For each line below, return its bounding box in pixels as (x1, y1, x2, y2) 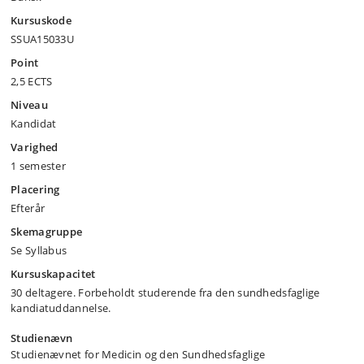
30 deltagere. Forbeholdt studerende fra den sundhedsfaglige (11, 285, 320, 300)
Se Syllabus (11, 243, 67, 258)
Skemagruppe (11, 224, 83, 239)
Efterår (11, 201, 45, 215)
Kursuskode (11, 13, 71, 28)
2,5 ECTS (11, 74, 53, 89)
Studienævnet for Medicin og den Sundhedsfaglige (11, 347, 266, 362)
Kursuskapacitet (11, 266, 96, 281)
